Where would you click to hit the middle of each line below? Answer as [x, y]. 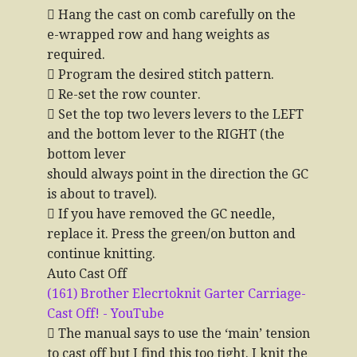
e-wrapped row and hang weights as [158, 35]
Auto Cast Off [87, 274]
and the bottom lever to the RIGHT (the [166, 134]
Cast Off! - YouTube [106, 314]
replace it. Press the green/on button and [171, 234]
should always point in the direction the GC [178, 174]
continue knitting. [101, 254]
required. [76, 55]
